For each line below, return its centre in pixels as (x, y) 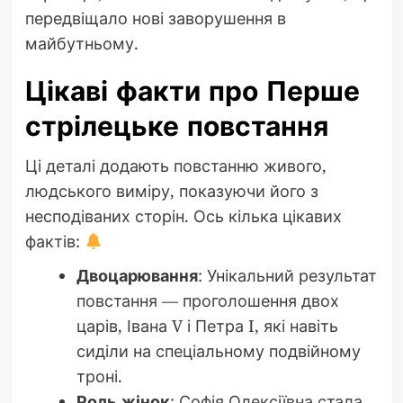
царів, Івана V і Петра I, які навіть (207, 326)
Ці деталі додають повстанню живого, (175, 166)
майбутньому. (81, 44)
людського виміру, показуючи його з (171, 191)
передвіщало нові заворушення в (155, 18)
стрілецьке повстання (176, 127)
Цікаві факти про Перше (192, 92)
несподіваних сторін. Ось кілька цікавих (183, 216)
